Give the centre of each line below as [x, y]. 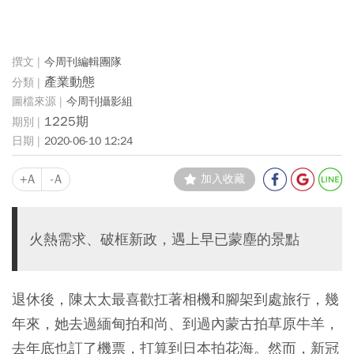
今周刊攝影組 [100, 101]
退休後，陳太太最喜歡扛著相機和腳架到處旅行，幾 [175, 299]
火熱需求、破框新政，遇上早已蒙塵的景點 [164, 239]
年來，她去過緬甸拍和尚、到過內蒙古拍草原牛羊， [175, 324]
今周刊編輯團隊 [83, 62]
